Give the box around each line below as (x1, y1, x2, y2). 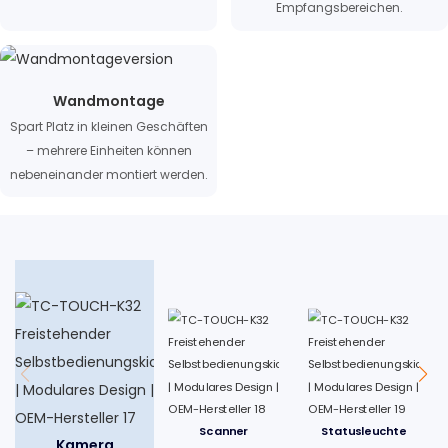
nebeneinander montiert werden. (9, 165, 208, 183)
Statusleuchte (320, 423, 406, 440)
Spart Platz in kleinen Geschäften (9, 117, 208, 135)
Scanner (199, 423, 249, 440)
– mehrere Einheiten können (25, 141, 192, 159)
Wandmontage (52, 91, 165, 112)
